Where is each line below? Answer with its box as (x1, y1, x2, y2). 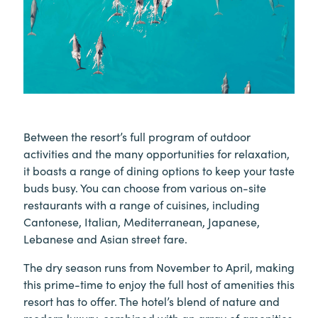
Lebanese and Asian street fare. (23, 231, 187, 247)
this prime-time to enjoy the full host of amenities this (23, 276, 295, 292)
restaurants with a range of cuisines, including (23, 197, 260, 213)
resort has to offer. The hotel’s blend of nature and (23, 293, 280, 309)
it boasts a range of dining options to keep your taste (23, 163, 295, 179)
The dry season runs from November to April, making (23, 259, 295, 275)
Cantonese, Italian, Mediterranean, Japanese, (23, 214, 260, 230)
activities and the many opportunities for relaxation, (23, 146, 290, 162)
